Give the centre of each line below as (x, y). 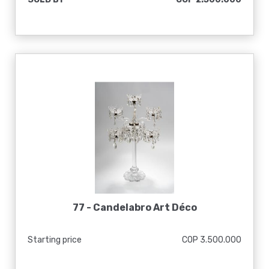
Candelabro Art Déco (145, 207)
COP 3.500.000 (212, 240)
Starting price (55, 240)
